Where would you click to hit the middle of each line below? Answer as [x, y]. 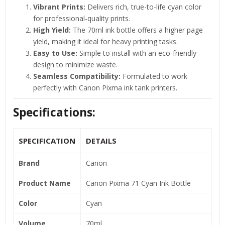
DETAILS [101, 140]
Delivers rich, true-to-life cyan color [143, 7]
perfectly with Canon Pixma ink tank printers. [105, 87]
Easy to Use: [55, 53]
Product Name [45, 183]
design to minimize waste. [75, 64]
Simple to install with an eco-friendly [137, 53]
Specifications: [54, 112]
